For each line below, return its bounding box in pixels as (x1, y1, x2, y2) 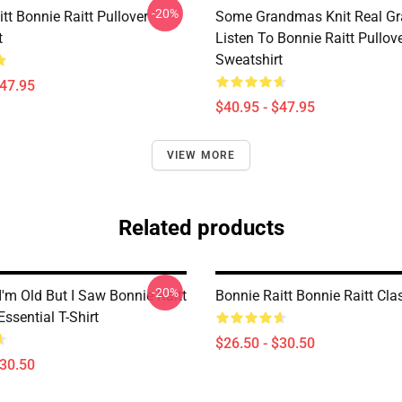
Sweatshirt (215, 51, 283, 68)
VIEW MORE (166, 149, 236, 162)
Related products (118, 215, 284, 240)
